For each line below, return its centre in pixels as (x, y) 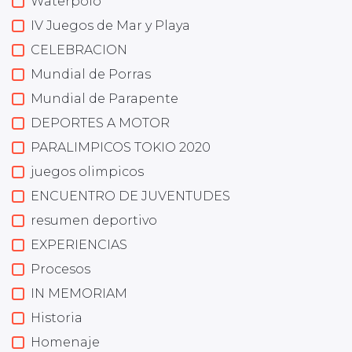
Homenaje (65, 342)
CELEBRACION (79, 50)
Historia (57, 318)
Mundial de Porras (91, 74)
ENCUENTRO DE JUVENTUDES (130, 196)
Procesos (60, 269)
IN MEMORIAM (79, 293)
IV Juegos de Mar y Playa (110, 26)
